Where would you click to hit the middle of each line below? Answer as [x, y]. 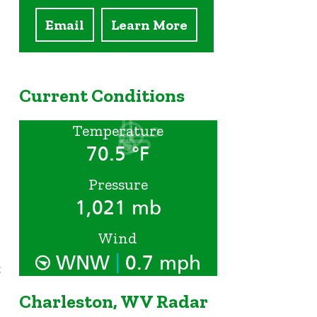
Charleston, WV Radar [113, 301]
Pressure [118, 185]
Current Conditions [102, 95]
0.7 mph [160, 263]
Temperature [118, 131]
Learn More [149, 25]
